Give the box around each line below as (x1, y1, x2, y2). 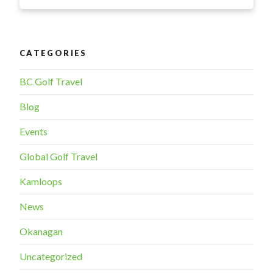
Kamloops (19, 175, 62, 188)
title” (109, 55, 129, 68)
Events (19, 126, 48, 138)
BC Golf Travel (19, 76, 82, 88)
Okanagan (19, 225, 63, 238)
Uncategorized (19, 250, 82, 263)
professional (109, 12, 161, 24)
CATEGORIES (19, 48, 87, 58)
